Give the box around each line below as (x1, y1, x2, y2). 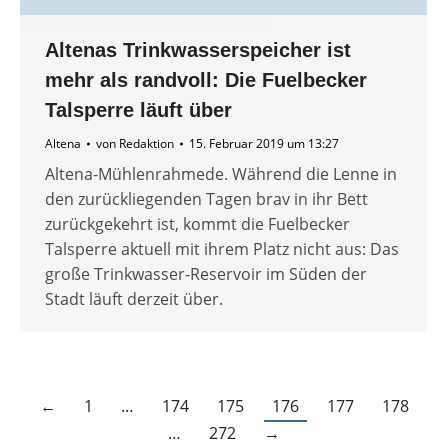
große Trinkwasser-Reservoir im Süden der (45, 263, 367, 286)
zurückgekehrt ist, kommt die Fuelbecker (45, 213, 350, 236)
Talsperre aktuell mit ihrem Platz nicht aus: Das (45, 238, 399, 261)
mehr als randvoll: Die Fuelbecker (45, 69, 367, 92)
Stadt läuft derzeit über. (45, 288, 223, 311)
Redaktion (119, 135, 174, 153)
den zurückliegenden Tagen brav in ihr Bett (45, 188, 368, 211)
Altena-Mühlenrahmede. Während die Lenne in (45, 163, 397, 186)
